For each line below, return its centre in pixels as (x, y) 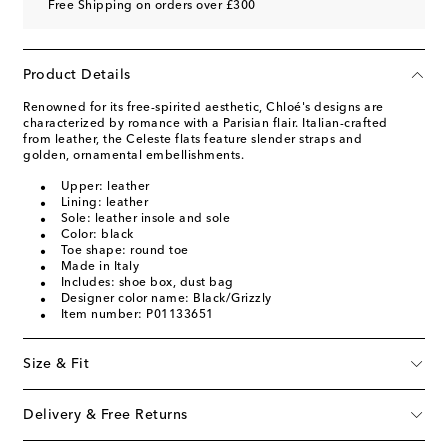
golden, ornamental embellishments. (133, 155)
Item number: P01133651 (137, 314)
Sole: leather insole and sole (145, 218)
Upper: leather (105, 186)
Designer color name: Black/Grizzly (166, 298)
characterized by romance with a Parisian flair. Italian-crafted (205, 123)
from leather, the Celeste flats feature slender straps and (192, 139)
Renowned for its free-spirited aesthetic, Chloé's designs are (203, 107)
